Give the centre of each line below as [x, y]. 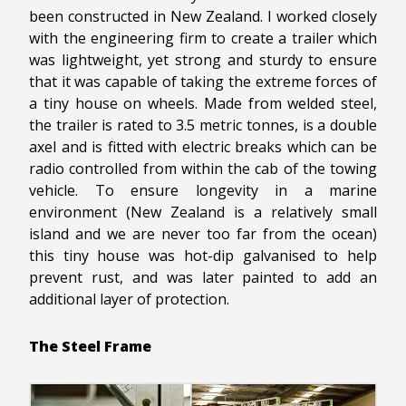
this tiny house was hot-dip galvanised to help [203, 255]
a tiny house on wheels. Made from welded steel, [203, 103]
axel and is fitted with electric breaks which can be [203, 146]
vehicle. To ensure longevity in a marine [203, 190]
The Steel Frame [90, 346]
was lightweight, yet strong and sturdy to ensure [203, 59]
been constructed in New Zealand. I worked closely [203, 16]
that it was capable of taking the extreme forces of [203, 81]
